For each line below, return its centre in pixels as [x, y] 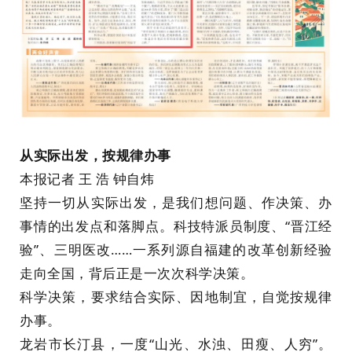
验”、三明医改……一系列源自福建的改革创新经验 [176, 249]
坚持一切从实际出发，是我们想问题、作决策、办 [176, 202]
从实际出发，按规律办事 [95, 155]
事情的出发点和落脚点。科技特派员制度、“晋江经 [176, 225]
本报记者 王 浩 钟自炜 [87, 178]
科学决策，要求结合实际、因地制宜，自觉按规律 [176, 296]
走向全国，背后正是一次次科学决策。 [137, 273]
